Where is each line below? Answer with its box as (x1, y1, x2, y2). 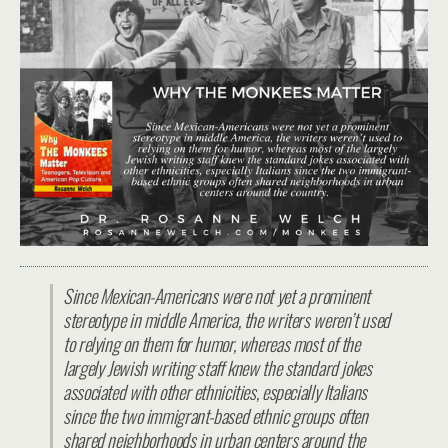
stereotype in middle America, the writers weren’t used (63, 306, 390, 334)
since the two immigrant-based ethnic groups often (63, 402, 368, 430)
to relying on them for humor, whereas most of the (63, 330, 360, 358)
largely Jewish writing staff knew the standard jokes (63, 354, 372, 382)
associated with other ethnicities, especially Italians (63, 378, 367, 406)
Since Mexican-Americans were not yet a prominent (63, 282, 371, 310)
